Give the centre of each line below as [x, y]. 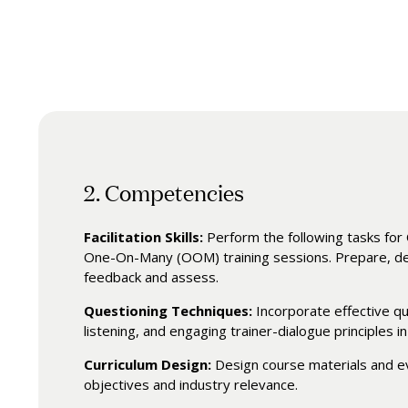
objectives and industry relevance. [191, 385]
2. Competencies [164, 192]
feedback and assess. [152, 277]
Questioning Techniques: [168, 311]
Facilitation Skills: [144, 237]
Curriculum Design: [148, 365]
